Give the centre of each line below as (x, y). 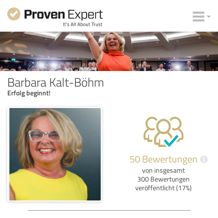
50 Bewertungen (163, 158)
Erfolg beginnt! (29, 92)
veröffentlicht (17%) (163, 187)
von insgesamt (163, 170)
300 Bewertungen (163, 179)
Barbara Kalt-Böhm (56, 82)
